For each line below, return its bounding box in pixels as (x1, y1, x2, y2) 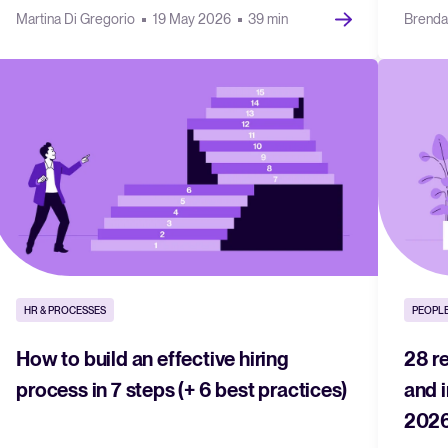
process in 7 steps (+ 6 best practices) (16, 377, 347, 402)
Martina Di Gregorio (16, 10, 139, 27)
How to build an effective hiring (16, 346, 289, 371)
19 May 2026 (152, 10, 234, 27)
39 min (247, 10, 288, 27)
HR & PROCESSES (24, 303, 107, 316)
